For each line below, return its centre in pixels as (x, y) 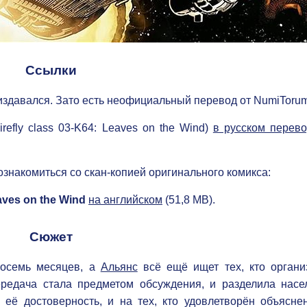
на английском (125, 200)
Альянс (119, 267)
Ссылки (51, 71)
